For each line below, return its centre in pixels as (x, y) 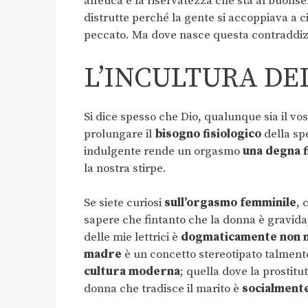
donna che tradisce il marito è (163, 289)
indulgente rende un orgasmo (163, 151)
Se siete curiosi (124, 203)
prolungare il (119, 134)
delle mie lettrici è (132, 238)
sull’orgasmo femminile (230, 203)
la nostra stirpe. (125, 168)
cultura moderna (132, 272)
